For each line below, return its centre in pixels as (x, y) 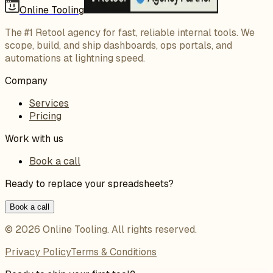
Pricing (45, 116)
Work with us (34, 139)
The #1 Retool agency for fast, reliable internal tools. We (130, 33)
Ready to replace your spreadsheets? (89, 184)
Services (49, 104)
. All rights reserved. (152, 230)
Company (26, 81)
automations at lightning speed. (75, 58)
